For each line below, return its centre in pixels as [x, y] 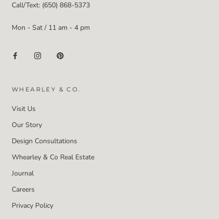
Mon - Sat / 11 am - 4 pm [51, 27]
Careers [23, 189]
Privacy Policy [33, 205]
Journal [23, 173]
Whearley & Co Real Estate [53, 157]
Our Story [27, 125]
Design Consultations [44, 141]
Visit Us [24, 109]
